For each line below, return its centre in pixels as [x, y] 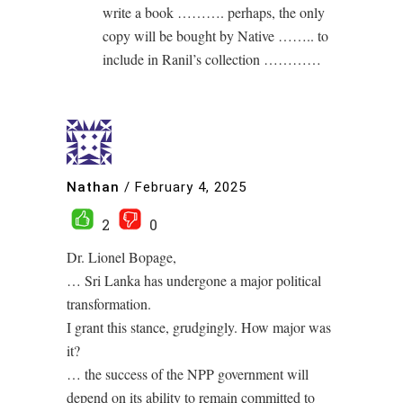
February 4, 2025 [191, 187]
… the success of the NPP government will [188, 374]
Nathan [93, 187]
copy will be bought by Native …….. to [215, 36]
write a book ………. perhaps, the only [214, 12]
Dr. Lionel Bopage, [121, 257]
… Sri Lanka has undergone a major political [194, 280]
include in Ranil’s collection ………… [212, 59]
